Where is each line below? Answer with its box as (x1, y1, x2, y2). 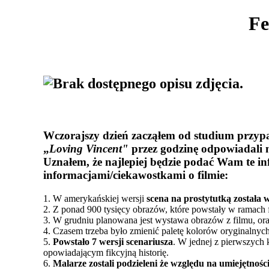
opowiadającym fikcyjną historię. (43, 247, 169, 258)
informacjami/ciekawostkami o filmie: (43, 169, 228, 182)
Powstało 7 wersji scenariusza (53, 236, 173, 247)
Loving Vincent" (49, 142, 131, 156)
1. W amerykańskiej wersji (43, 193, 147, 204)
